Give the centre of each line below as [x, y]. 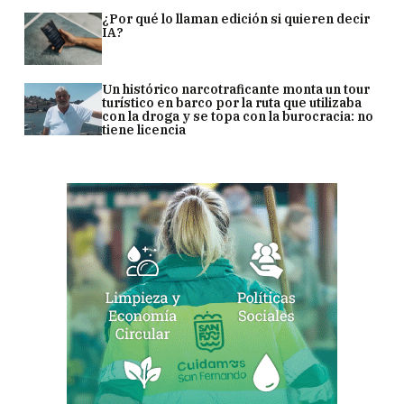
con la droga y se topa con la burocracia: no [238, 116]
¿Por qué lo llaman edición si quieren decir [236, 19]
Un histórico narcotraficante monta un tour [236, 89]
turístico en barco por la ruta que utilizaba [232, 103]
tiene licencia [144, 130]
